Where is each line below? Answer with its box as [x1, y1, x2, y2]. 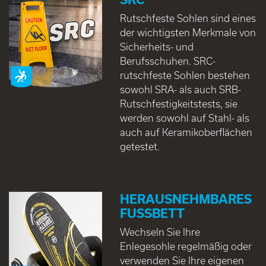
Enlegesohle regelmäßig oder [119, 240, 252, 252]
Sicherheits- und [119, 41, 194, 53]
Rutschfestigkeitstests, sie [119, 98, 237, 110]
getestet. [119, 141, 160, 153]
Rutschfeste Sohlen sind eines [119, 12, 256, 24]
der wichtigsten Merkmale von [119, 27, 256, 39]
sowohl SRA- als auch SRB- [119, 84, 241, 96]
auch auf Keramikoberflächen [119, 126, 252, 138]
